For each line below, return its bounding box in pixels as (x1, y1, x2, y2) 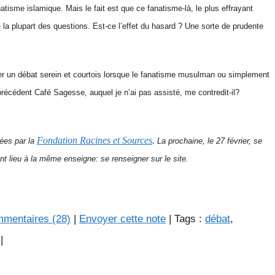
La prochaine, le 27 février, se (155, 136, 262, 145)
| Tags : (166, 213, 205, 225)
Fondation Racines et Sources (37, 135, 152, 145)
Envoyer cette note (79, 213, 166, 225)
